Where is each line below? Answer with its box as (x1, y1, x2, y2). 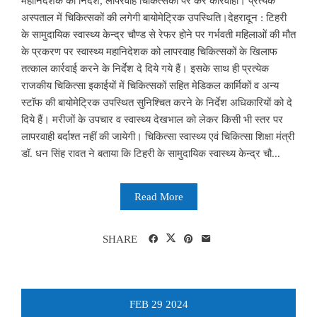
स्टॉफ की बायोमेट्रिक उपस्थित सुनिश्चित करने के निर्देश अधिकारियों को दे (21, 96, 292, 108)
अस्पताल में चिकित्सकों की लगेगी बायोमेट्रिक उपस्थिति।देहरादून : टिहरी (21, 11, 287, 23)
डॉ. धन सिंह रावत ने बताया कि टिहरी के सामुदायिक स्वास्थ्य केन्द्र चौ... (21, 147, 280, 159)
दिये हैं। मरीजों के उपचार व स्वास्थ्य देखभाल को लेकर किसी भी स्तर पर (21, 113, 283, 125)
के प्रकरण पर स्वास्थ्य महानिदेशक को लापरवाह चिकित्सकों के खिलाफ (21, 45, 277, 57)
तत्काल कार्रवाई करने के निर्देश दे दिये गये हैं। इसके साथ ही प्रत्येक (21, 62, 269, 74)
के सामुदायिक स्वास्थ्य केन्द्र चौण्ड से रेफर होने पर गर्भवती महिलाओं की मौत (21, 28, 296, 40)
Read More (134, 190, 183, 202)
